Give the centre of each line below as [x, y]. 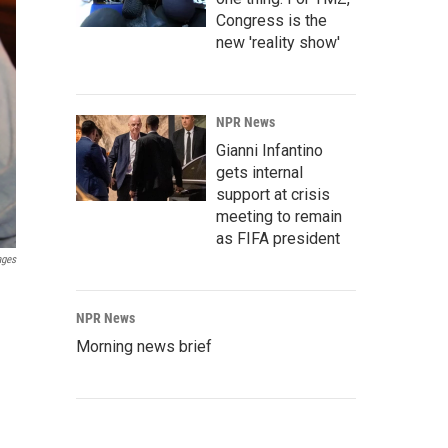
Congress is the [271, 21]
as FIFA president [278, 239]
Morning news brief [144, 347]
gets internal [259, 173]
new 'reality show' [278, 43]
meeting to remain [279, 217]
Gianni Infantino [269, 151]
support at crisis [273, 195]
